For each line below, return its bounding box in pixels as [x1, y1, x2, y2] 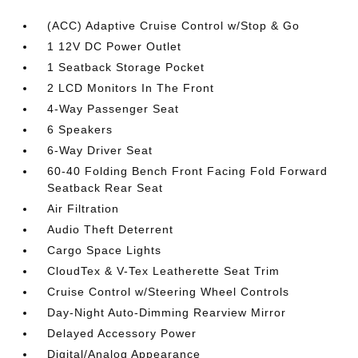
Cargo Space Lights [47, 243, 162, 257]
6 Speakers [47, 122, 113, 136]
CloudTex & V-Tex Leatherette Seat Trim [47, 264, 280, 277]
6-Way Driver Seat [47, 143, 153, 157]
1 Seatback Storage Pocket [47, 60, 205, 74]
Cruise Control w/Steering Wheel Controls [47, 284, 290, 298]
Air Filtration [47, 201, 120, 215]
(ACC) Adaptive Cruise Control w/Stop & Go [47, 18, 300, 32]
